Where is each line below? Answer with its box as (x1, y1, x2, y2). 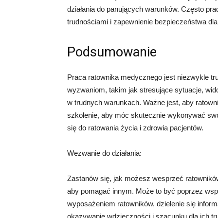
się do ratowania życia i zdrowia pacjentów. (67, 124, 203, 132)
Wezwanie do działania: (67, 149, 142, 157)
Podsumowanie (67, 44, 157, 60)
